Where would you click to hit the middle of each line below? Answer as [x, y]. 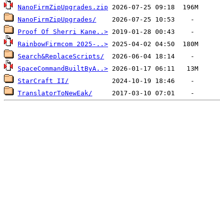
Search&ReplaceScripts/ [61, 56]
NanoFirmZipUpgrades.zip [63, 7]
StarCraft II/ [43, 81]
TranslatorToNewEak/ [55, 93]
